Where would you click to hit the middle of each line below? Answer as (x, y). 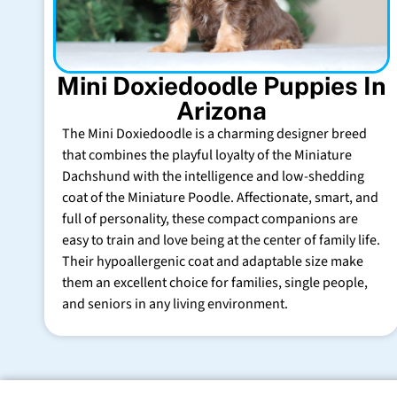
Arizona (222, 110)
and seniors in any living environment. (175, 304)
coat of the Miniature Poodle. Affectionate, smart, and (220, 197)
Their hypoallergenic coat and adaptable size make (213, 261)
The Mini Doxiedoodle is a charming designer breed (214, 133)
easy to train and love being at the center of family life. (221, 240)
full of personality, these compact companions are (210, 218)
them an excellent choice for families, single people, (215, 282)
